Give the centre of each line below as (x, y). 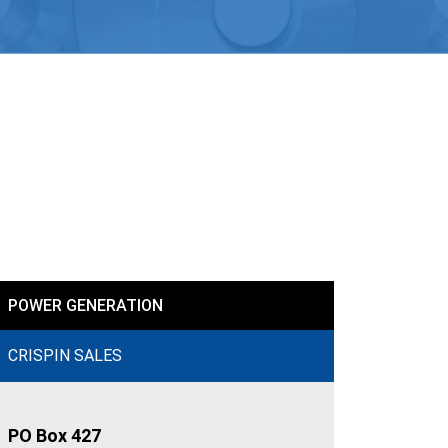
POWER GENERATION (85, 305)
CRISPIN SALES (65, 355)
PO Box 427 (54, 435)
